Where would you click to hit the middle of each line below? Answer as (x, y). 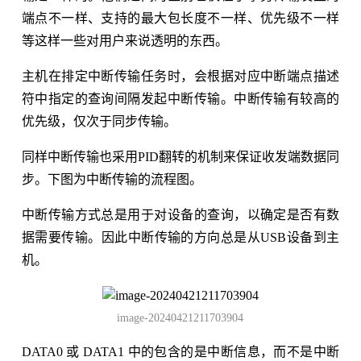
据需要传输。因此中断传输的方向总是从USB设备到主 (180, 238)
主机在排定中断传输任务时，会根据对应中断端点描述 (180, 77)
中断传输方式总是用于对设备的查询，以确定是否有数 (180, 215)
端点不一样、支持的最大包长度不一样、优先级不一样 (180, 19)
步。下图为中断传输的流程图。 (112, 180)
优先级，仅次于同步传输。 (99, 122)
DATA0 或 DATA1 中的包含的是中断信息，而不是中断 (180, 352)
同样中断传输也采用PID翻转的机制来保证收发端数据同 (180, 157)
